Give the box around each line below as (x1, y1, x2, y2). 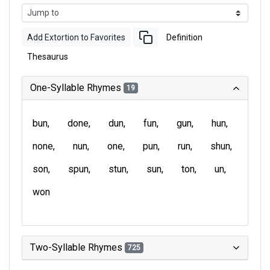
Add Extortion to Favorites (27, 32, 125, 42)
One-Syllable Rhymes (30, 82, 124, 93)
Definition (166, 32, 202, 42)
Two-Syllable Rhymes (30, 242, 125, 253)
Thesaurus (27, 52, 68, 61)
